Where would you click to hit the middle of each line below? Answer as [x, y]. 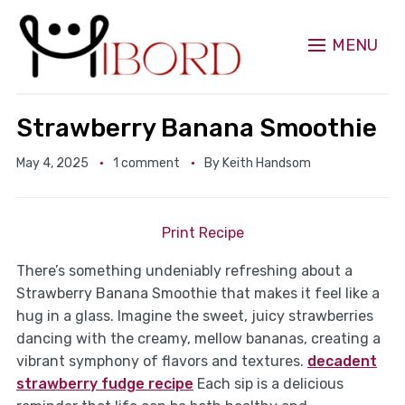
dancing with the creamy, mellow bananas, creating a [198, 339]
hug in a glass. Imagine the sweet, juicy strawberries [194, 316]
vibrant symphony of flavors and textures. [161, 362]
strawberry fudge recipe [104, 384]
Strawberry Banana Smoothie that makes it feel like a [198, 294]
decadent [342, 362]
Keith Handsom [266, 164]
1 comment [146, 164]
